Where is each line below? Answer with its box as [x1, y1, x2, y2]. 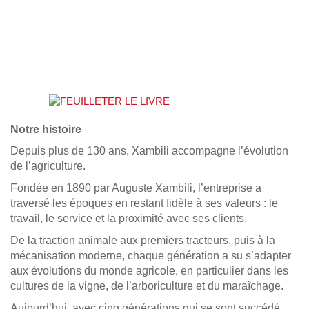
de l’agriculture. [10, 160, 86, 172]
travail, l [10, 212, 48, 225]
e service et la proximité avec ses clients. [48, 212, 247, 225]
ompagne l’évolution [189, 145, 288, 157]
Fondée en [10, 182, 63, 195]
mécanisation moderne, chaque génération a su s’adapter [10, 250, 291, 262]
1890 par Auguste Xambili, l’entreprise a [63, 182, 261, 195]
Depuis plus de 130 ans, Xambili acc [10, 145, 189, 157]
